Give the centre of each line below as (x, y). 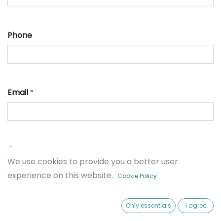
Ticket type (31, 207)
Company (27, 150)
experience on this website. (60, 176)
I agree (196, 206)
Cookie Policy (137, 176)
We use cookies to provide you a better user (93, 162)
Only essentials (149, 206)
